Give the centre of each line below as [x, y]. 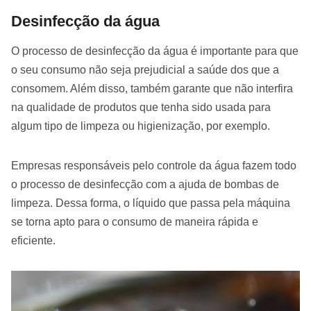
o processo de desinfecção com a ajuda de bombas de [145, 185]
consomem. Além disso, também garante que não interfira [152, 89]
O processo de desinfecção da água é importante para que [155, 51]
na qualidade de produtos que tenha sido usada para [141, 108]
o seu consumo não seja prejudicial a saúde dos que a [145, 70]
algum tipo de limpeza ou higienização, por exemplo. [142, 126]
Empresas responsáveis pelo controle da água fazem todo [154, 166]
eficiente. [33, 241]
